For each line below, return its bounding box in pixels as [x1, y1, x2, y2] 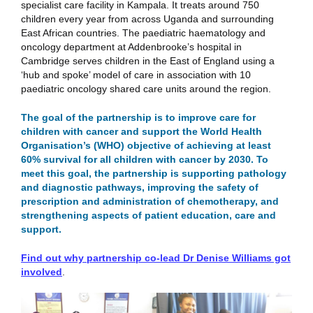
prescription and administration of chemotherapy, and [21, 195, 279, 207]
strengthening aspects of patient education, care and [21, 209, 276, 221]
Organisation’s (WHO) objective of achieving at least [21, 139, 271, 151]
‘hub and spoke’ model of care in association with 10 [21, 69, 251, 81]
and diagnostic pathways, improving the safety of [21, 181, 259, 193]
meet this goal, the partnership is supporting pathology [21, 167, 286, 179]
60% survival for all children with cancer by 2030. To [21, 153, 268, 165]
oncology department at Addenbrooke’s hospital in [21, 41, 242, 53]
